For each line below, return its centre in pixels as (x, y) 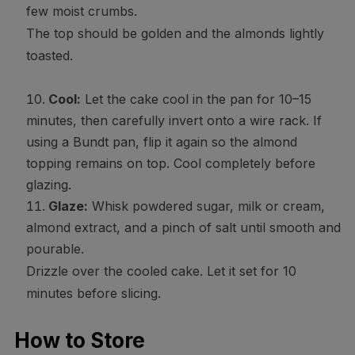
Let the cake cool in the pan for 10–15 (196, 99)
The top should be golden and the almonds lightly (175, 34)
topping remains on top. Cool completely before (170, 164)
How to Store (79, 341)
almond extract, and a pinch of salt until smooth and (183, 228)
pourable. (55, 249)
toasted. (49, 56)
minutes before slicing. (93, 294)
